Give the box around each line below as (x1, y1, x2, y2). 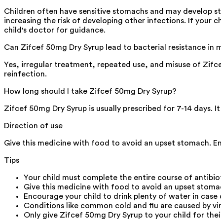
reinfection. (4, 70, 47, 78)
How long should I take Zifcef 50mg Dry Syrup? (4, 87, 177, 95)
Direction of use (4, 121, 63, 130)
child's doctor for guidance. (4, 26, 106, 34)
